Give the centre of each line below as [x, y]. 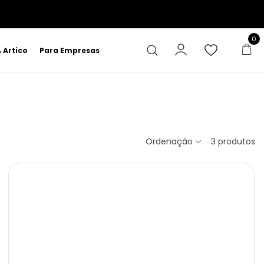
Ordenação [170, 141]
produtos [235, 141]
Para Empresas [69, 50]
